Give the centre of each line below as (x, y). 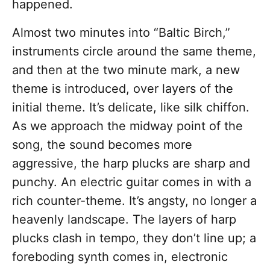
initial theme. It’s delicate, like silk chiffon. (131, 108)
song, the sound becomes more (102, 145)
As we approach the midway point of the (127, 126)
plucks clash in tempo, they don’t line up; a (134, 238)
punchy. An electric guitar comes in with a (132, 182)
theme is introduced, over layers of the (123, 89)
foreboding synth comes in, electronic (120, 257)
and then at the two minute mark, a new (126, 70)
